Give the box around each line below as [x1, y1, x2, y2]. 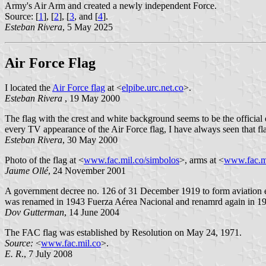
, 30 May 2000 [62, 135, 118, 145]
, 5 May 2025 [62, 21, 113, 32]
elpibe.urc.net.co [122, 83, 183, 93]
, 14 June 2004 [64, 207, 119, 218]
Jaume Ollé [5, 166, 48, 176]
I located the [5, 83, 52, 93]
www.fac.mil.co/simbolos [84, 155, 179, 166]
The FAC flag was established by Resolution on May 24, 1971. [5, 227, 242, 238]
